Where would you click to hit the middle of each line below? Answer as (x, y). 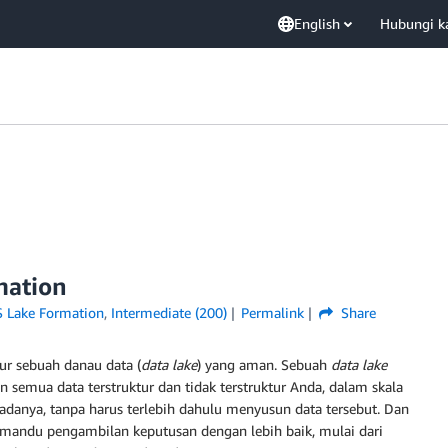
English (317, 23)
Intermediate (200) (168, 312)
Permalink (273, 312)
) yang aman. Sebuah (264, 364)
